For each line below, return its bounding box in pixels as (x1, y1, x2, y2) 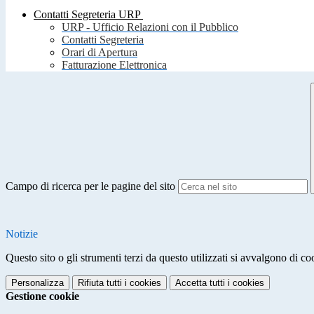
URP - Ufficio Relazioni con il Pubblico (62, 21, 238, 34)
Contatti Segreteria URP (34, 8, 140, 21)
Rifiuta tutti (78, 278, 122, 289)
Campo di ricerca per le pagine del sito (6, 180, 175, 193)
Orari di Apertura (62, 46, 137, 59)
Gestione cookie (6, 290, 79, 303)
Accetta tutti (175, 278, 225, 289)
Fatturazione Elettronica (62, 59, 167, 71)
